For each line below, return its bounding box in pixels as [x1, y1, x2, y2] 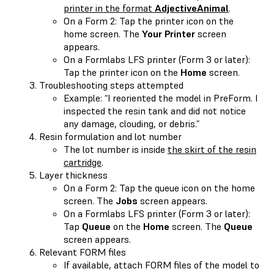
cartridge [64, 155, 102, 168]
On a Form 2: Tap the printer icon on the [64, 14, 234, 27]
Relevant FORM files [39, 245, 126, 258]
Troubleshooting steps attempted [39, 78, 183, 91]
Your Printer [142, 27, 195, 40]
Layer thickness [39, 168, 108, 181]
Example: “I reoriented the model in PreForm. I [64, 91, 257, 104]
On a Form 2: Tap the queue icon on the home [64, 181, 255, 194]
